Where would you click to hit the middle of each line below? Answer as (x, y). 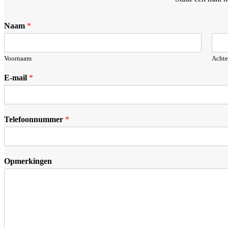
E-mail (17, 77)
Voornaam (18, 58)
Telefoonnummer (35, 119)
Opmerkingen (28, 161)
